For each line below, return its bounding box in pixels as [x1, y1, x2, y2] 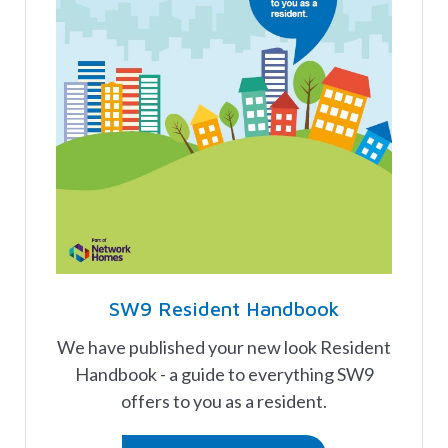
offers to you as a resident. [121, 390, 327, 413]
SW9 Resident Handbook [109, 297, 339, 321]
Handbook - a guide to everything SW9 [74, 363, 374, 386]
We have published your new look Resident [57, 336, 391, 359]
